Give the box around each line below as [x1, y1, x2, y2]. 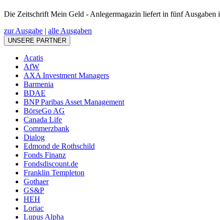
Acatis [24, 54, 43, 62]
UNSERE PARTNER [8, 37, 66, 45]
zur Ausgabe [4, 27, 43, 35]
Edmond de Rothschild [24, 142, 95, 151]
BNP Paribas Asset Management [24, 98, 124, 107]
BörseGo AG [24, 107, 65, 115]
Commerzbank [24, 124, 69, 133]
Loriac [24, 204, 44, 213]
